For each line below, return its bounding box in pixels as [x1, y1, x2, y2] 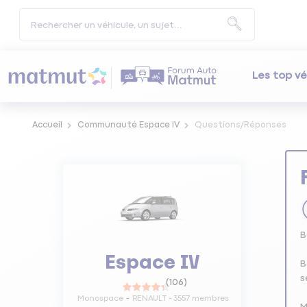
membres [189, 294, 229, 303]
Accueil [32, 121, 62, 130]
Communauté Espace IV [77, 121, 180, 130]
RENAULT [132, 294, 167, 303]
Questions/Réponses [194, 121, 286, 130]
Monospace [77, 294, 123, 303]
